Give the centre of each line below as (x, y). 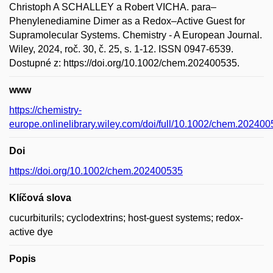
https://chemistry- (45, 110)
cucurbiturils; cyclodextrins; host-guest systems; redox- (126, 218)
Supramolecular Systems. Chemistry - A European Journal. (136, 35)
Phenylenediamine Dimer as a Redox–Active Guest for (127, 21)
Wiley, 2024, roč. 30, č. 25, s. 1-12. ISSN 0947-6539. (121, 49)
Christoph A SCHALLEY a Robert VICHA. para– (113, 7)
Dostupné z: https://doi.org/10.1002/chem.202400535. (124, 63)
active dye (31, 232)
